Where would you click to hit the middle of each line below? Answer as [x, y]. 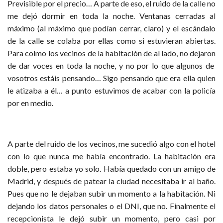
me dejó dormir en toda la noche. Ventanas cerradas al [111, 16]
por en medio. [30, 103]
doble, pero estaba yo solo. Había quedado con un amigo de [111, 168]
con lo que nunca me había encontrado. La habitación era [111, 156]
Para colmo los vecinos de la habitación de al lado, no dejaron [111, 53]
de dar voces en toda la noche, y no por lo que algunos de [111, 65]
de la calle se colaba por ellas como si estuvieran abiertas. [111, 41]
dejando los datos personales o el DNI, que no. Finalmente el [111, 206]
